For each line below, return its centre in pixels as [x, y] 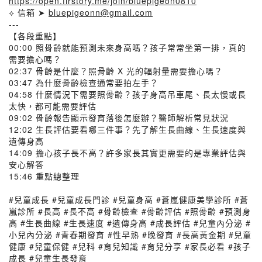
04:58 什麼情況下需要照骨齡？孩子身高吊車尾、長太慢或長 [127, 94]
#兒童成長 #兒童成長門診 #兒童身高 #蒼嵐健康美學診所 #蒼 [129, 199]
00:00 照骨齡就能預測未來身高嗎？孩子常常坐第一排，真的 [127, 47]
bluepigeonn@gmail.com [101, 12]
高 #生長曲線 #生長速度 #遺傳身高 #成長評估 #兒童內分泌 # [130, 223]
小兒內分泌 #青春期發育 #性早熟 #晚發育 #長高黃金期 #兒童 [130, 235]
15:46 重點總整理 [44, 176]
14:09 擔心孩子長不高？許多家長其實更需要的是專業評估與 [127, 153]
